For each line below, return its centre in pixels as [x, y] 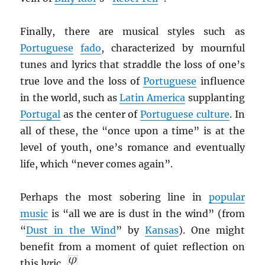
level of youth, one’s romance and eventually [132, 147]
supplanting [215, 97]
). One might [211, 230]
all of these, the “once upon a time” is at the [132, 130]
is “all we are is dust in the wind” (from [146, 213]
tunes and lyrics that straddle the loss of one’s [132, 64]
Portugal [41, 114]
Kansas [161, 230]
